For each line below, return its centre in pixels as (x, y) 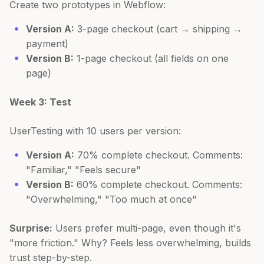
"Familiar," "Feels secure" (83, 169)
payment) (47, 43)
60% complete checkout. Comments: (158, 184)
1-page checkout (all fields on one (151, 58)
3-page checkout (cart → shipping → (158, 29)
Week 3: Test (40, 102)
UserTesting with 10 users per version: (95, 131)
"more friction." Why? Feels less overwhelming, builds (130, 242)
